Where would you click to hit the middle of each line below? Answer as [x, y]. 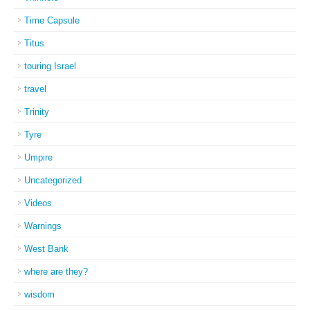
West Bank [46, 249]
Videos [38, 203]
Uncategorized [53, 180]
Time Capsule [52, 20]
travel [35, 89]
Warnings [43, 226]
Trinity [37, 112]
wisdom [39, 294]
